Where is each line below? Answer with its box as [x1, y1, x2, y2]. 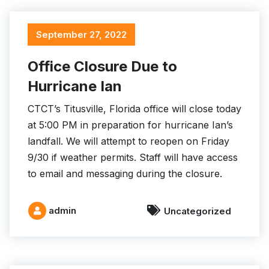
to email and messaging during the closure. [28, 168, 222, 180]
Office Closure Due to [28, 58, 177, 75]
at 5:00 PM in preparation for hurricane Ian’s [28, 119, 233, 131]
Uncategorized [164, 205, 231, 217]
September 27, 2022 [36, 29, 127, 40]
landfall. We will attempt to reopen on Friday [28, 135, 229, 147]
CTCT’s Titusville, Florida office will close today [28, 103, 241, 115]
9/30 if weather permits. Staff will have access [28, 151, 238, 163]
